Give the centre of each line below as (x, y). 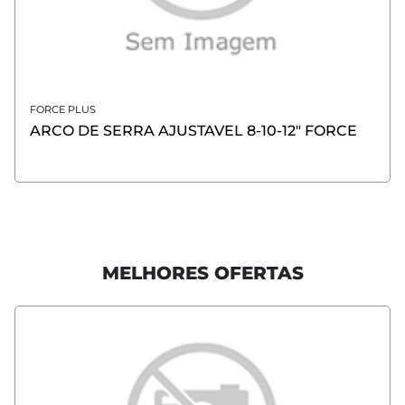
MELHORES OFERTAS (202, 273)
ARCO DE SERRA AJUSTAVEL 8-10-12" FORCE (302, 131)
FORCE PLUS (63, 110)
